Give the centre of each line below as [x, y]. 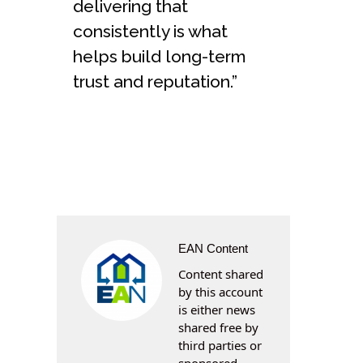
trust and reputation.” [155, 81]
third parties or [220, 345]
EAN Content [213, 248]
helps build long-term [160, 56]
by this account [220, 291]
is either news [217, 309]
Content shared [221, 273]
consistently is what [150, 31]
